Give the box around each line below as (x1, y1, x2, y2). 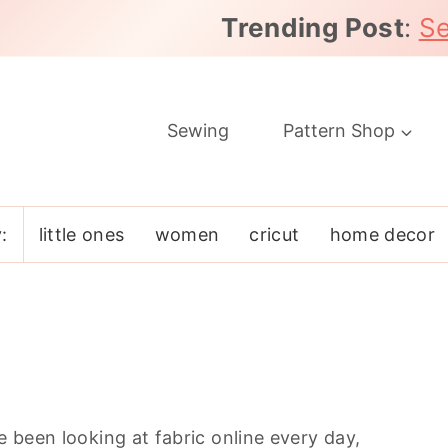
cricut (249, 223, 300, 245)
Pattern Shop (283, 120, 395, 142)
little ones (38, 223, 125, 245)
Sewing (167, 120, 229, 142)
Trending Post (221, 12, 404, 44)
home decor (329, 223, 436, 245)
